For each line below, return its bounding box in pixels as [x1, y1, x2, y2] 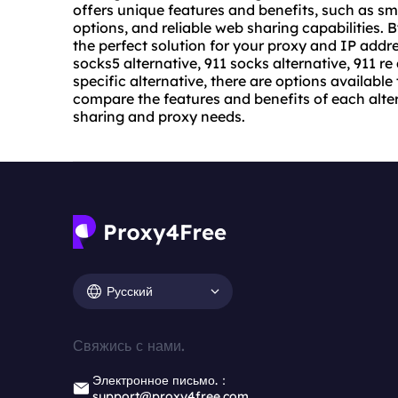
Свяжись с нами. [73, 337, 185, 355]
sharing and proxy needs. [73, 107, 245, 126]
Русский [107, 283, 153, 299]
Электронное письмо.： [92, 372, 230, 389]
